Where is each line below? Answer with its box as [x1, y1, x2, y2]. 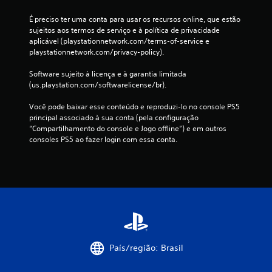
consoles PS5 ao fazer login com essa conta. [29, 134, 177, 144]
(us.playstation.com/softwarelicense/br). [29, 79, 166, 90]
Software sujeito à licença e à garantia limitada [29, 68, 186, 79]
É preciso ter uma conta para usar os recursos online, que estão [29, 13, 240, 24]
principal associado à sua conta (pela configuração [29, 112, 199, 123]
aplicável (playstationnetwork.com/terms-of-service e [29, 35, 209, 46]
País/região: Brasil [109, 242, 183, 254]
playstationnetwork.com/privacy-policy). [29, 46, 164, 57]
